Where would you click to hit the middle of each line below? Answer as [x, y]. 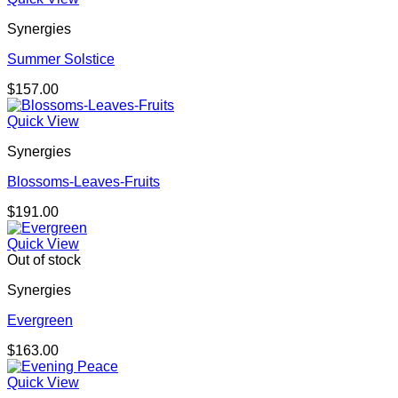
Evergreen [40, 321]
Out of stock [44, 260]
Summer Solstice [61, 60]
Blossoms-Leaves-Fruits [84, 182]
